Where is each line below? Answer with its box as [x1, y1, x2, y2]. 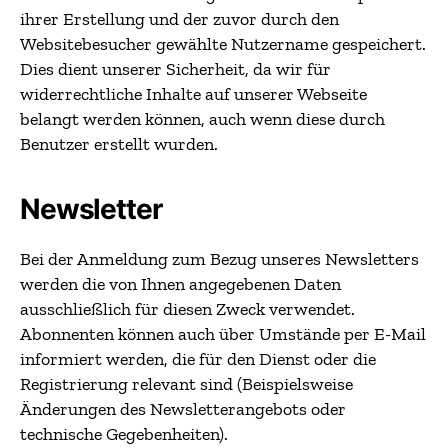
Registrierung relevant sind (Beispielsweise [20, 373, 353, 395]
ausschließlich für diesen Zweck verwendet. [20, 298, 355, 320]
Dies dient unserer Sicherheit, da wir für [20, 58, 331, 80]
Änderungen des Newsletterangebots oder [20, 398, 346, 420]
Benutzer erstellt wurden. [20, 133, 218, 155]
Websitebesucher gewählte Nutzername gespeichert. [20, 33, 426, 55]
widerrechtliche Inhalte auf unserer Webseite [20, 83, 367, 105]
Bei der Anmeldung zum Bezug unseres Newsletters [20, 248, 419, 270]
